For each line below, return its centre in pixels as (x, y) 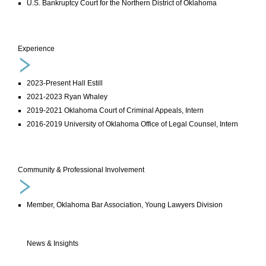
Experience (36, 48)
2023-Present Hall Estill (66, 83)
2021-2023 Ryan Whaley (67, 97)
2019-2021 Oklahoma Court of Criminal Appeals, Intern (115, 111)
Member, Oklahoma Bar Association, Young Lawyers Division (125, 205)
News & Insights (53, 244)
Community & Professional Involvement (81, 170)
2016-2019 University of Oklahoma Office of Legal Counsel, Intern (132, 124)
